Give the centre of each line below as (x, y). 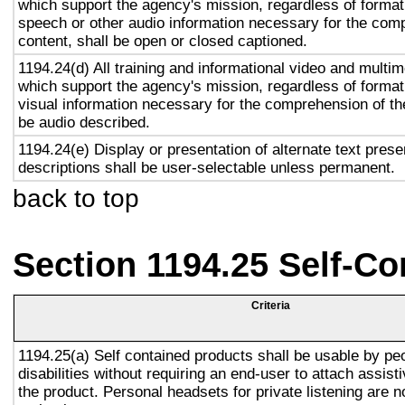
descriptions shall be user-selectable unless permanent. (207, 167)
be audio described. (84, 122)
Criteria (271, 306)
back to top (76, 198)
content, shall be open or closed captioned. (163, 41)
